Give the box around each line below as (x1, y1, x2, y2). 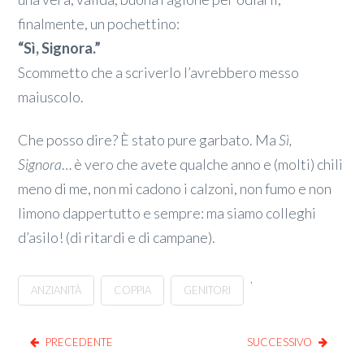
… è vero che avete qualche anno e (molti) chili (62, 155, 344, 174)
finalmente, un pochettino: (18, 14, 180, 32)
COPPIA (114, 283, 152, 297)
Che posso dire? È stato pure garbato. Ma (18, 131, 279, 149)
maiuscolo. (18, 87, 84, 106)
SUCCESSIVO (246, 335, 312, 349)
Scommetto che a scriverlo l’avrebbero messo (18, 63, 300, 81)
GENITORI (184, 283, 232, 297)
